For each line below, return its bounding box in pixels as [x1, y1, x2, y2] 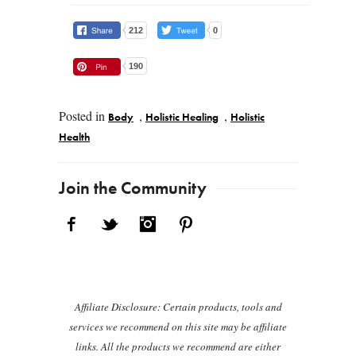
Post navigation [70, 164, 207, 186]
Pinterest [199, 211, 242, 229]
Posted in [59, 106, 108, 124]
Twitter [122, 211, 157, 229]
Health [59, 132, 90, 143]
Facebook [84, 211, 133, 229]
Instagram [161, 211, 210, 229]
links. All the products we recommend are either [75, 339, 281, 354]
